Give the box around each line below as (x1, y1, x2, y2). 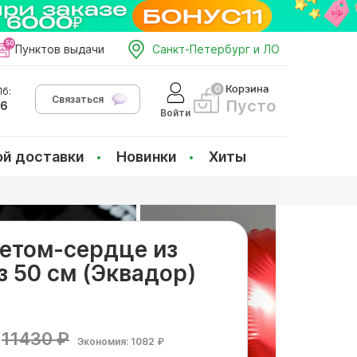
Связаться (52, 93, 104, 105)
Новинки (116, 148, 177, 165)
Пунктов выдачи (15, 42, 104, 56)
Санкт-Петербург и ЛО (152, 42, 280, 56)
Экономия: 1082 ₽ (77, 335, 164, 347)
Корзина (226, 82, 269, 96)
